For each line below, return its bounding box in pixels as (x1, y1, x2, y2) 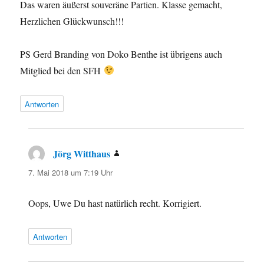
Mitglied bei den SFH (20, 64, 104, 77)
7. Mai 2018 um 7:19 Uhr (28, 166, 113, 178)
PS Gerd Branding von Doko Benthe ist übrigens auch (20, 47, 223, 60)
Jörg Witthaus (53, 146, 111, 160)
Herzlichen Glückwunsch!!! (20, 14, 124, 27)
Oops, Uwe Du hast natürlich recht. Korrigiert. (28, 196, 202, 209)
